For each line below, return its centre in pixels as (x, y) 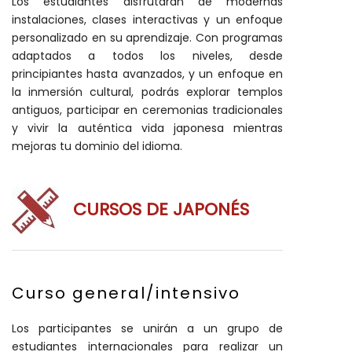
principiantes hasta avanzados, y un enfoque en (147, 74)
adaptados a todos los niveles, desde (147, 56)
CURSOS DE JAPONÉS (161, 210)
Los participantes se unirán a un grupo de (147, 328)
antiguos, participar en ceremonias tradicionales (147, 110)
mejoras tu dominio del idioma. (97, 146)
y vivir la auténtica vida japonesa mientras (147, 128)
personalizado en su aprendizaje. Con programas (147, 38)
